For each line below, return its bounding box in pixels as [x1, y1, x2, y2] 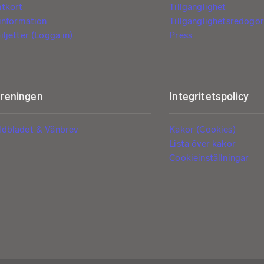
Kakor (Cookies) [169, 124, 236, 136]
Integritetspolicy [169, 90, 249, 104]
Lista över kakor [169, 138, 236, 150]
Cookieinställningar [169, 152, 249, 164]
